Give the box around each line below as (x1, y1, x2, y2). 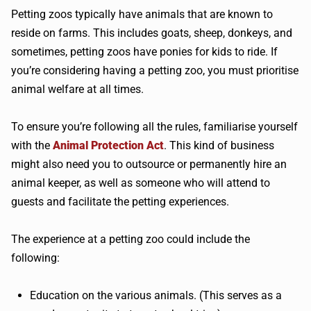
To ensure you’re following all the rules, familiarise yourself (11, 120, 298, 134)
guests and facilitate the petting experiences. (11, 195, 229, 209)
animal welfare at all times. (11, 83, 144, 96)
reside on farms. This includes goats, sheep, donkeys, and (11, 26, 292, 40)
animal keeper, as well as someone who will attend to (11, 176, 270, 190)
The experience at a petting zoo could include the (11, 233, 250, 246)
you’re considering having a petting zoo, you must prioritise (11, 64, 299, 78)
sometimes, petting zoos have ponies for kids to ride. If (11, 45, 278, 59)
